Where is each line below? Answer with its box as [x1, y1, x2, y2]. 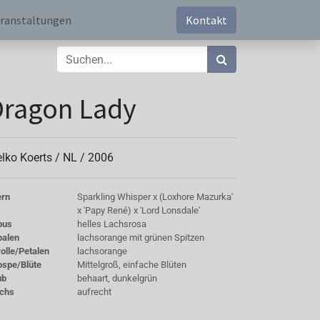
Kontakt [186, 13, 227, 27]
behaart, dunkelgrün [76, 273, 157, 284]
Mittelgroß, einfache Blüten [76, 259, 186, 270]
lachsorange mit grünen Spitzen [76, 232, 204, 243]
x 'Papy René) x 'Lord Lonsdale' [76, 205, 200, 216]
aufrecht [76, 286, 111, 297]
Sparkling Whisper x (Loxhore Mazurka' [76, 191, 233, 202]
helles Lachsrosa [76, 219, 146, 229]
